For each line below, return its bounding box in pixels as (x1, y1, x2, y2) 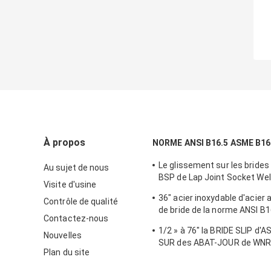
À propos (44, 137, 85, 149)
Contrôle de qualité (44, 197, 118, 207)
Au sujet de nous (44, 163, 109, 173)
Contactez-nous (44, 214, 109, 224)
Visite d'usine (44, 180, 97, 190)
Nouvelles (44, 230, 82, 241)
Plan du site (44, 247, 90, 258)
